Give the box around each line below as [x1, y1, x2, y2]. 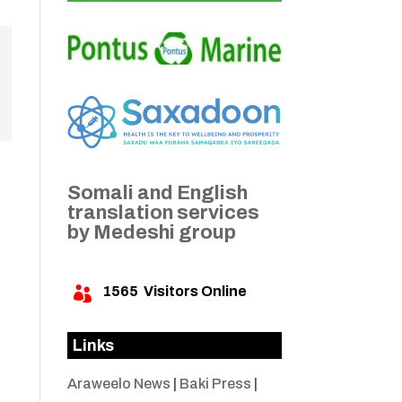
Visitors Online [137, 284, 247, 300]
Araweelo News [66, 376, 170, 392]
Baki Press [179, 376, 251, 392]
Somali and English [66, 182, 248, 205]
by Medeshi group [66, 222, 236, 244]
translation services [66, 202, 259, 224]
